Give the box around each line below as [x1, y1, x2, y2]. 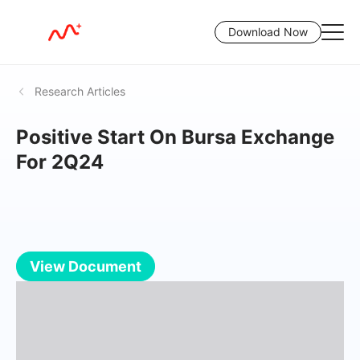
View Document [30, 258, 141, 275]
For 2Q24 [16, 150, 104, 174]
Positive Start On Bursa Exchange [16, 125, 334, 149]
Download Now [228, 25, 308, 39]
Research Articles [35, 84, 125, 98]
